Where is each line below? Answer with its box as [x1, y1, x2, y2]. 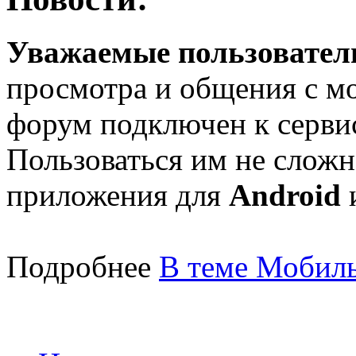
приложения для [6, 177, 229, 212]
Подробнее [6, 249, 159, 284]
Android [229, 177, 341, 212]
